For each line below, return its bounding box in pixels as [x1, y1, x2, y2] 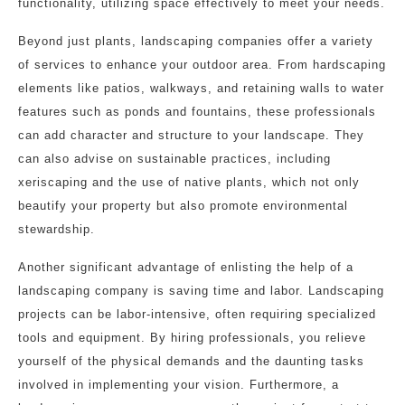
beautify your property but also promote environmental [18, 199, 348, 212]
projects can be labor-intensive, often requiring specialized [18, 307, 376, 321]
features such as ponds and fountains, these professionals [18, 105, 376, 118]
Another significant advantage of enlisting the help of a [18, 260, 353, 274]
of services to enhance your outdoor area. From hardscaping [18, 58, 386, 71]
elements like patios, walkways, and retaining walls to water [18, 81, 384, 95]
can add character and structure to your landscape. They [18, 128, 364, 142]
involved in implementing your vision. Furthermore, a [18, 378, 339, 391]
